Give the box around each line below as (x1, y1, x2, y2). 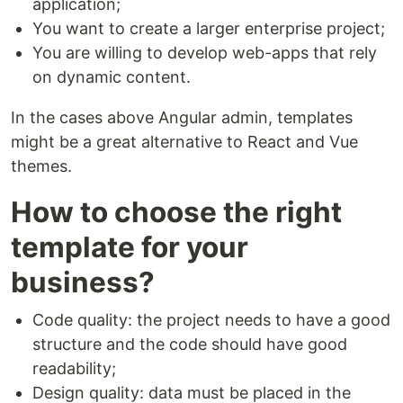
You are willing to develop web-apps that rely (32, 43, 377, 62)
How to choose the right (11, 194, 342, 229)
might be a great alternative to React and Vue (11, 132, 358, 151)
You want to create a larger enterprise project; (32, 19, 385, 38)
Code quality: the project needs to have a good (32, 310, 390, 329)
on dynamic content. (32, 67, 191, 86)
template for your (11, 229, 248, 264)
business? (11, 264, 155, 300)
